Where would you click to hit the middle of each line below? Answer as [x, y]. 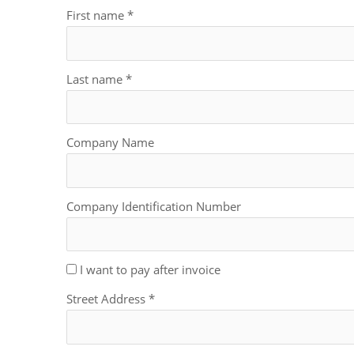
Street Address [107, 299]
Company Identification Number [154, 206]
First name [97, 15]
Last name [96, 79]
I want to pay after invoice [150, 270]
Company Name [110, 143]
